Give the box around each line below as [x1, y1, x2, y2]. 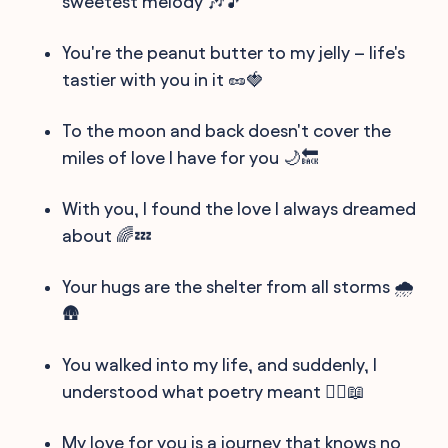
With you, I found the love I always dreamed [62, 198, 417, 218]
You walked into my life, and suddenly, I [62, 354, 378, 374]
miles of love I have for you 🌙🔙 [62, 147, 320, 167]
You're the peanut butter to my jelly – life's [62, 42, 406, 62]
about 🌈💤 [62, 225, 153, 245]
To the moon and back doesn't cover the [62, 120, 392, 140]
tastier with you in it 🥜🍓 [62, 69, 265, 89]
